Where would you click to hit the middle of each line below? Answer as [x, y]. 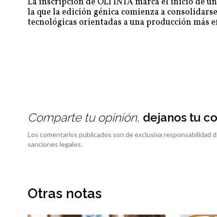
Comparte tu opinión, [85, 118]
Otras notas [65, 194]
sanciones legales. [55, 144]
